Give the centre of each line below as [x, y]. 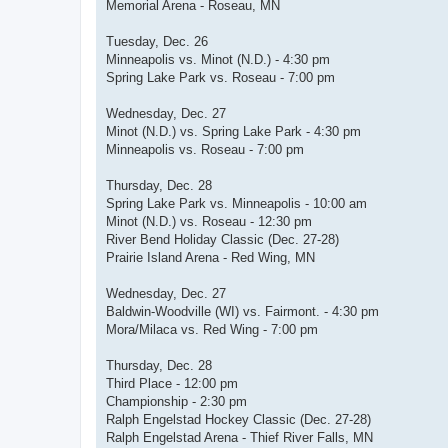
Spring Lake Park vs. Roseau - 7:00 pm [220, 78]
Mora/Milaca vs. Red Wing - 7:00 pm [212, 330]
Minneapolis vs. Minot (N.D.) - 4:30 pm [218, 60]
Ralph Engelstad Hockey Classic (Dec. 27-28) [238, 420]
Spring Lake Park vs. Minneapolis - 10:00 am [236, 204]
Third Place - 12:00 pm [172, 384]
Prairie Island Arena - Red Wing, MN [210, 258]
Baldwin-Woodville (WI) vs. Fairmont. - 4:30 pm [242, 312]
